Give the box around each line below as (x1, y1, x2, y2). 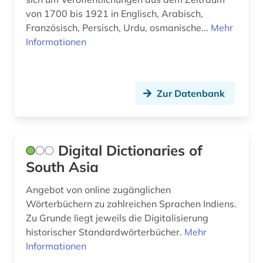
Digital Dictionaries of (58, 141, 203, 160)
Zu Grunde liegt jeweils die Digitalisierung (26, 212, 208, 224)
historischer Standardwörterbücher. (26, 226, 184, 238)
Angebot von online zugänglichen (26, 184, 171, 196)
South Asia (26, 158, 99, 176)
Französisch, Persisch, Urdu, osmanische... (26, 22, 211, 34)
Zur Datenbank (157, 87, 225, 100)
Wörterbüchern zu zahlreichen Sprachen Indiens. (26, 198, 237, 210)
